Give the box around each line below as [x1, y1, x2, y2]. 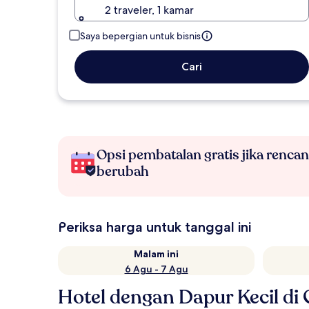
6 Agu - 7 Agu [124, 263, 188, 275]
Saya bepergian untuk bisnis [80, 30, 201, 42]
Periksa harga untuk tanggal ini [58, 219, 251, 235]
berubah [97, 162, 149, 181]
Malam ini [134, 248, 179, 260]
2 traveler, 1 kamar [105, 3, 194, 17]
